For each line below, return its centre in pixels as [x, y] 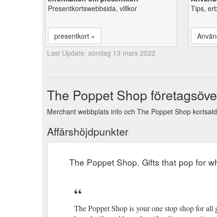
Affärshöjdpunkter [88, 131]
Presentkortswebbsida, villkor [93, 8]
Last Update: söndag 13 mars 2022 [101, 53]
